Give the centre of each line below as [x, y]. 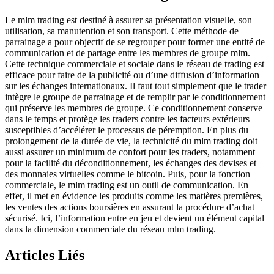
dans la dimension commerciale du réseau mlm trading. [110, 229]
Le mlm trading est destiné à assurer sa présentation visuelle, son [128, 20]
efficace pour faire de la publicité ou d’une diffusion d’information [132, 75]
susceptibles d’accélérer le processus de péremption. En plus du [127, 130]
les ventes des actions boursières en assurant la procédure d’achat [130, 207]
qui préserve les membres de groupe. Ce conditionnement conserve [134, 108]
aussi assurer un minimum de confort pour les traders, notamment [130, 152]
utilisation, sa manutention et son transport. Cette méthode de [122, 31]
